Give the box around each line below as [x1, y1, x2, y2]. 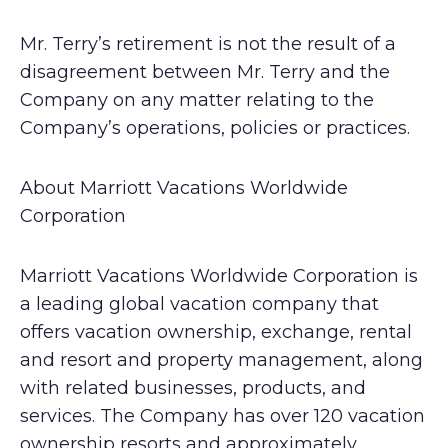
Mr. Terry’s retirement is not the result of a [20, 33, 396, 55]
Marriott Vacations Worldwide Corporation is [20, 265, 418, 287]
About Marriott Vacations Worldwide [20, 177, 348, 199]
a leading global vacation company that [20, 293, 379, 315]
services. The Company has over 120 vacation [20, 405, 425, 427]
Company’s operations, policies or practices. [20, 117, 410, 139]
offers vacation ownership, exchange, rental [20, 321, 412, 343]
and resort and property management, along [20, 349, 423, 371]
